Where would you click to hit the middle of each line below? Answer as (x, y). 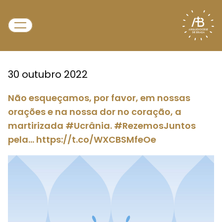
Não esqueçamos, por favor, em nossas (99, 98)
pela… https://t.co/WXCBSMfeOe (82, 139)
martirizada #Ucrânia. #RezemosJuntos (102, 126)
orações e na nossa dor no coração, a (95, 112)
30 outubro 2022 (48, 74)
